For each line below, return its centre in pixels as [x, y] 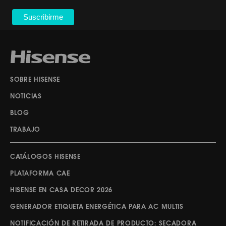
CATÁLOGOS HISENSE [45, 157]
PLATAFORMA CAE [40, 174]
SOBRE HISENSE [35, 80]
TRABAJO [25, 130]
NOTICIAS [26, 97]
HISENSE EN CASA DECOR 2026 [62, 191]
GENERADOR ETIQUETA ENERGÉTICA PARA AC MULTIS [97, 207]
